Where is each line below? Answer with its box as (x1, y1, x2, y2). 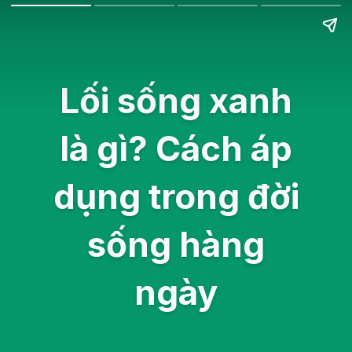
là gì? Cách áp (60, 128, 292, 170)
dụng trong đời (53, 176, 299, 218)
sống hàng (87, 224, 265, 266)
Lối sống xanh (60, 80, 292, 122)
